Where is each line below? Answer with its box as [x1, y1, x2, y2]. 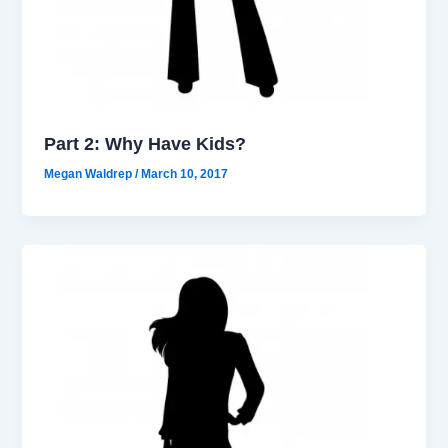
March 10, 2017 [141, 166, 229, 181]
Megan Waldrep [44, 166, 136, 181]
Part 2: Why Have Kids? [44, 132, 247, 154]
